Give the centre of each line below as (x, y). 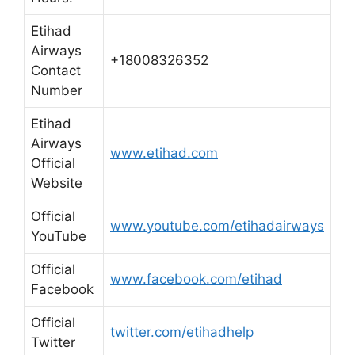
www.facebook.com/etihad (196, 279)
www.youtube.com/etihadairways (217, 226)
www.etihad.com (164, 153)
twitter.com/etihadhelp (182, 332)
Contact (56, 71)
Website (57, 183)
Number (57, 90)
